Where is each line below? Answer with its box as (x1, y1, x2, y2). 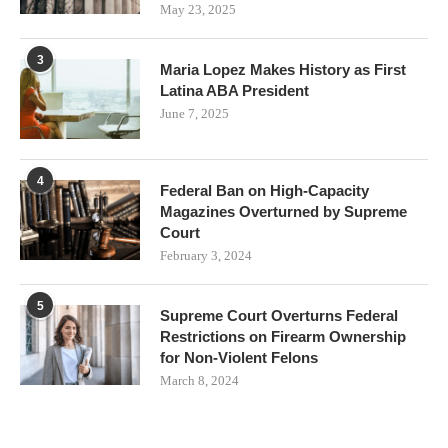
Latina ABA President (160, 82, 309, 100)
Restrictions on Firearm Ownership (160, 328, 406, 346)
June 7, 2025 (160, 106, 229, 122)
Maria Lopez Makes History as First (160, 61, 406, 79)
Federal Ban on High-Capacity (160, 182, 369, 200)
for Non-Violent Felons (160, 349, 318, 367)
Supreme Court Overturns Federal (160, 307, 398, 325)
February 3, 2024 (160, 248, 252, 264)
